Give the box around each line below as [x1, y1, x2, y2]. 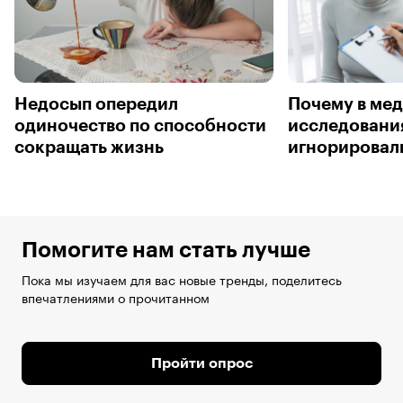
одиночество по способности [14, 116, 266, 134]
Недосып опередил [14, 94, 178, 112]
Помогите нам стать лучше [22, 238, 310, 261]
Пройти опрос [150, 355, 253, 371]
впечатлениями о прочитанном [22, 286, 210, 307]
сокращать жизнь [14, 138, 164, 156]
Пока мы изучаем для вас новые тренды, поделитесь [22, 268, 342, 289]
